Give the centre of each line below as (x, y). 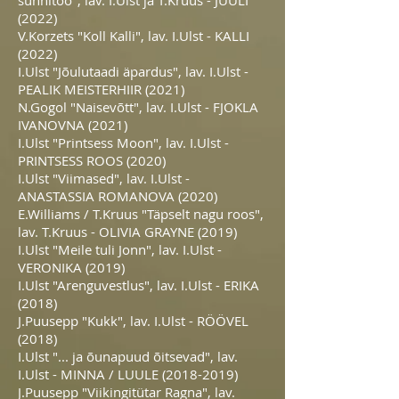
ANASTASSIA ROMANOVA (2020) (118, 196)
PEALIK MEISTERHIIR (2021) (101, 89)
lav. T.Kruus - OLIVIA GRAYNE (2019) (127, 232)
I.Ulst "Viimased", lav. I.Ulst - (104, 178)
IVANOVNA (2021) (73, 125)
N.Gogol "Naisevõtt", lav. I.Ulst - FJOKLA (138, 107)
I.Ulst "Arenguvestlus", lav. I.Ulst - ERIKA (138, 285)
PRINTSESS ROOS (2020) (92, 160)
